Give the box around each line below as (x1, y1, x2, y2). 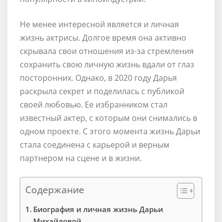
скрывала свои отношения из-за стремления (20, 45, 194, 56)
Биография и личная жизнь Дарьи (33, 204, 164, 214)
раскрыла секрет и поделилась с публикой (20, 85, 184, 97)
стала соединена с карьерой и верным (20, 139, 169, 150)
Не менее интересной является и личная (20, 18, 179, 30)
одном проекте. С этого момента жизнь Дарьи (20, 125, 200, 137)
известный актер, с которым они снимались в (20, 112, 197, 123)
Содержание (25, 183, 84, 197)
